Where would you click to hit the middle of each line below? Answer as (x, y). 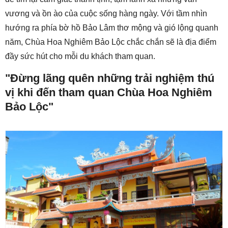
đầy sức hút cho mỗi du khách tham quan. (80, 56)
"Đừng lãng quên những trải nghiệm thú (110, 78)
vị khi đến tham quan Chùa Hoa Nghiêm (109, 93)
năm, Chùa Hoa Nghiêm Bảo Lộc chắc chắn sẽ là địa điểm (111, 42)
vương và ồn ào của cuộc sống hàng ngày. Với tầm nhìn (106, 14)
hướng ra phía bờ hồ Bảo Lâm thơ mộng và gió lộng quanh (112, 28)
